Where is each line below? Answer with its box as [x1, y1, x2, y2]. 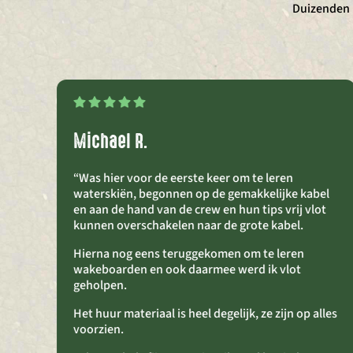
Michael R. [73, 126, 147, 155]
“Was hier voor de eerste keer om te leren [73, 169, 293, 187]
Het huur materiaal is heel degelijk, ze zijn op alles [73, 304, 337, 322]
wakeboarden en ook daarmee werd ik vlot [73, 260, 301, 278]
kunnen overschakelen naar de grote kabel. [73, 216, 303, 234]
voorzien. [73, 320, 124, 338]
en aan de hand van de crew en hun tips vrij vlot [73, 200, 326, 218]
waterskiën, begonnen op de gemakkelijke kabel [73, 184, 329, 203]
